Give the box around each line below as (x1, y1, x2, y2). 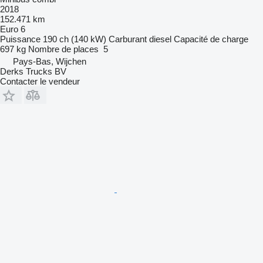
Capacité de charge (174, 33, 248, 44)
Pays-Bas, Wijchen (13, 56, 86, 66)
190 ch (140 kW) (43, 33, 106, 44)
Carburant (109, 33, 147, 44)
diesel (149, 33, 171, 44)
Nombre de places (28, 43, 99, 54)
